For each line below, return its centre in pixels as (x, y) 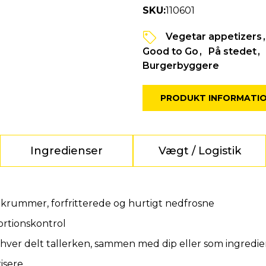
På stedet (232, 52)
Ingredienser (66, 151)
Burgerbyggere (180, 66)
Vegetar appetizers (213, 37)
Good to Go (170, 52)
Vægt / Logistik (199, 151)
